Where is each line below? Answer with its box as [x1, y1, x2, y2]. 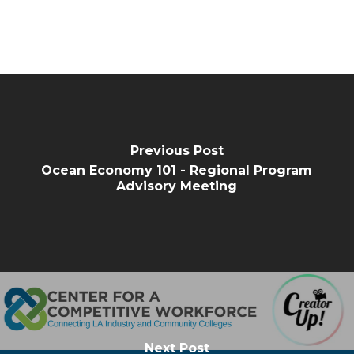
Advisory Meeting [116, 178, 238, 194]
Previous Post [130, 142, 224, 158]
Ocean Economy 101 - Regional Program [41, 162, 313, 178]
